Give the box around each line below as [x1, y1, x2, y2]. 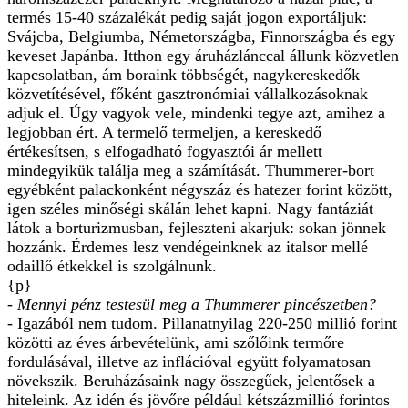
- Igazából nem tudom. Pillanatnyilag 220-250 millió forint [7, 313, 397, 332]
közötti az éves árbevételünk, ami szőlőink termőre [7, 332, 344, 352]
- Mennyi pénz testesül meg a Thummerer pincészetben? [7, 294, 376, 313]
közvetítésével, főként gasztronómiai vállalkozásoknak [7, 84, 368, 103]
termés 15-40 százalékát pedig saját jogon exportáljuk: [7, 7, 367, 26]
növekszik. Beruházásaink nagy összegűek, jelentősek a [7, 371, 375, 390]
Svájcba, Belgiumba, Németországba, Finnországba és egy [7, 26, 395, 46]
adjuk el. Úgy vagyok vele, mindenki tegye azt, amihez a [7, 103, 385, 122]
